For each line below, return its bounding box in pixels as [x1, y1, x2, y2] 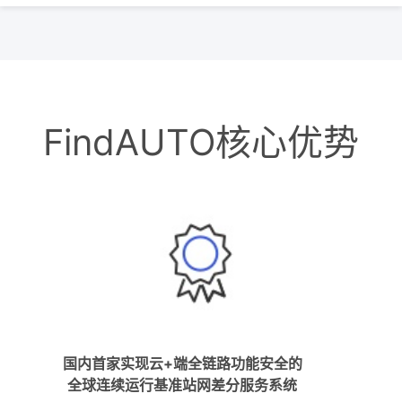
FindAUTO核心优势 [43, 120, 359, 165]
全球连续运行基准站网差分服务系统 [67, 376, 297, 394]
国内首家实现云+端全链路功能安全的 [62, 354, 302, 372]
